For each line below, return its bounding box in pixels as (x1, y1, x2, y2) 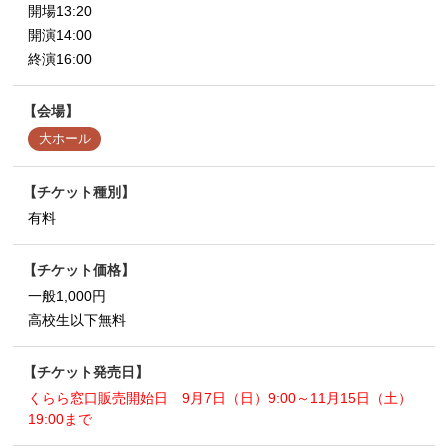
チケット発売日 (37, 364, 136, 380)
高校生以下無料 (28, 312, 127, 328)
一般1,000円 (28, 288, 107, 304)
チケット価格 (37, 262, 122, 278)
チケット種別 (37, 184, 122, 200)
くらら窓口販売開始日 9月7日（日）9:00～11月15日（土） (28, 390, 413, 406)
